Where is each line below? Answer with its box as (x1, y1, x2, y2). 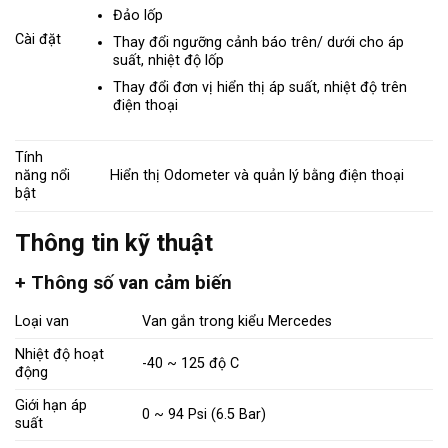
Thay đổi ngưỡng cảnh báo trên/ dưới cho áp (113, 34, 405, 52)
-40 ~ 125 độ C (142, 355, 240, 372)
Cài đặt (15, 31, 61, 49)
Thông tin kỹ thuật (15, 229, 213, 258)
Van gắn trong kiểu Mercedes (142, 313, 333, 330)
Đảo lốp (113, 7, 164, 25)
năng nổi (15, 167, 70, 185)
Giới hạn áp (15, 397, 87, 414)
